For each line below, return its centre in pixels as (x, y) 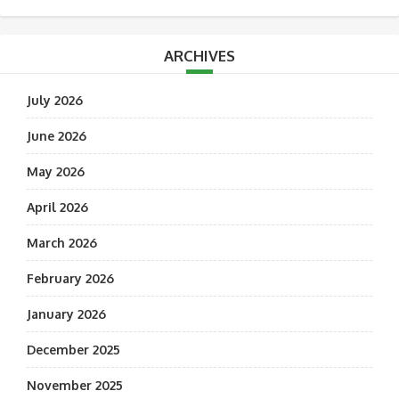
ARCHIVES (199, 56)
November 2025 (75, 385)
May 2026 (56, 171)
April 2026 (57, 207)
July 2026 (55, 100)
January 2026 (66, 314)
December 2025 (73, 350)
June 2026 (57, 136)
